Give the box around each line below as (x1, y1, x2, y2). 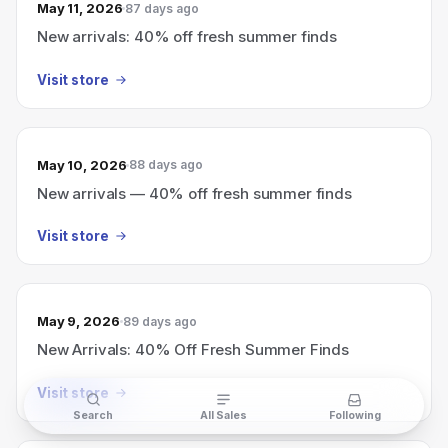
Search (73, 409, 114, 422)
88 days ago (129, 157, 204, 172)
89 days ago (122, 313, 197, 329)
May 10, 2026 (37, 156, 127, 173)
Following (328, 409, 381, 422)
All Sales (200, 409, 248, 422)
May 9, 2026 (37, 313, 120, 329)
